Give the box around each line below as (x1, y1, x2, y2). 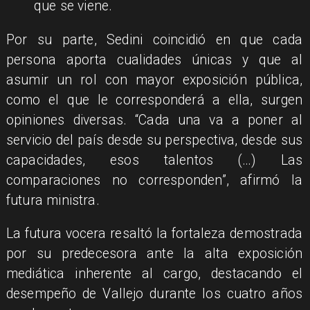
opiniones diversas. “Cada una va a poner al (6, 111, 303, 128)
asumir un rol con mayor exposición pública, (6, 71, 303, 88)
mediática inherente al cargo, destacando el (6, 266, 303, 282)
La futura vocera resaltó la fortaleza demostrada (6, 226, 303, 242)
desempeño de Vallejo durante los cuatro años (6, 286, 303, 302)
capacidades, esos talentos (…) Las (6, 152, 303, 168)
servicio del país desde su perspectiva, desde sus (6, 131, 303, 148)
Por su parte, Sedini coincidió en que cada (6, 31, 303, 48)
